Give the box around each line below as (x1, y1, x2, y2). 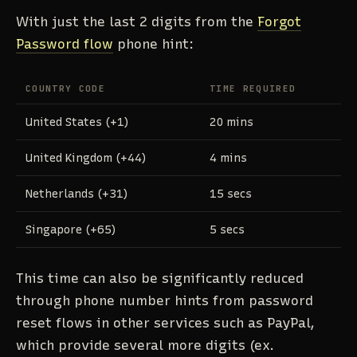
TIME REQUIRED (210, 83, 296, 95)
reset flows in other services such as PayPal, (16, 314, 315, 331)
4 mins (210, 151, 247, 166)
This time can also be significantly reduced (16, 269, 304, 286)
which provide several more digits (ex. (16, 336, 274, 353)
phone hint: (113, 36, 194, 53)
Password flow (16, 36, 113, 53)
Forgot (257, 14, 301, 30)
